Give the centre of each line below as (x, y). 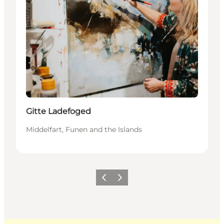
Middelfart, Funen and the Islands (84, 129)
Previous (111, 180)
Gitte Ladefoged (58, 111)
